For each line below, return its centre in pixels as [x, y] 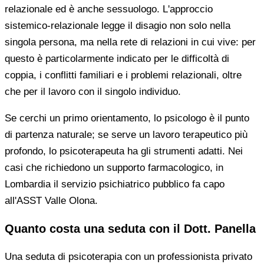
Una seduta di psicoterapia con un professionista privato [128, 257]
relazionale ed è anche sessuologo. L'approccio [109, 9]
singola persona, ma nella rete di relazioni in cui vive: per [130, 42]
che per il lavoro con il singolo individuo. [93, 91]
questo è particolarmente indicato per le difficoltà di [117, 58]
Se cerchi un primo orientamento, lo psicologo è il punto [127, 118]
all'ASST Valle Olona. [51, 200]
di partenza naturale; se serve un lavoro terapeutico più [126, 134]
